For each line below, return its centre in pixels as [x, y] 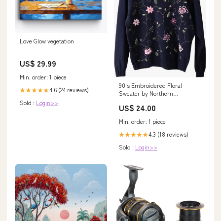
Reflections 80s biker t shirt [155, 101]
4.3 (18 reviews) [168, 134]
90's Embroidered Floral [150, 85]
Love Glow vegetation [47, 41]
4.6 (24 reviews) [69, 90]
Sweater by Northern [146, 93]
